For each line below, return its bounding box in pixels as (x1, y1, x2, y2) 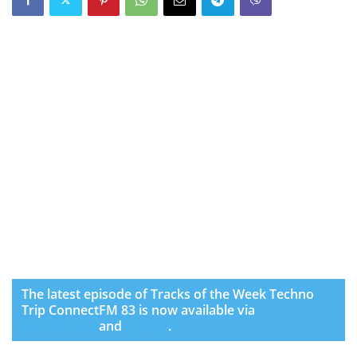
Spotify (125, 316, 168, 335)
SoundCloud (22, 316, 96, 335)
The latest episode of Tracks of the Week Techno (22, 284, 314, 303)
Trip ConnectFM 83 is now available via (22, 300, 255, 319)
